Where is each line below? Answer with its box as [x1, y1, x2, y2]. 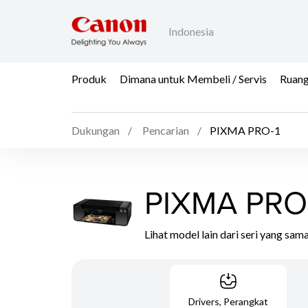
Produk [71, 71, 107, 85]
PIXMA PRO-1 [210, 124, 280, 137]
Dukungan [71, 124, 120, 137]
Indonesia [168, 25, 214, 38]
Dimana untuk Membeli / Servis [120, 71, 267, 85]
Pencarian [142, 124, 189, 137]
